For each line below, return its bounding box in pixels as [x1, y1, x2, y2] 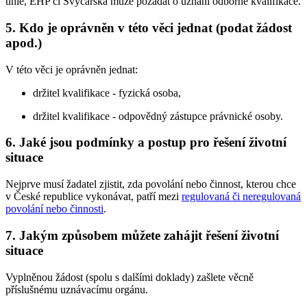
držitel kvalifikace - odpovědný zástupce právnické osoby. [33, 110, 283, 122]
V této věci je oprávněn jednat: [5, 63, 138, 75]
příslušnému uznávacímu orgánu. [5, 283, 148, 295]
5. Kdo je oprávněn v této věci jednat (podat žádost [5, 20, 292, 35]
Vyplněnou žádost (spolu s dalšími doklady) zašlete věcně [5, 271, 254, 283]
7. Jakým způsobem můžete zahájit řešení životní [5, 228, 279, 243]
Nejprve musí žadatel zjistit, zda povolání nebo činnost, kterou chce [5, 178, 296, 191]
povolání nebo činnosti [5, 203, 103, 215]
